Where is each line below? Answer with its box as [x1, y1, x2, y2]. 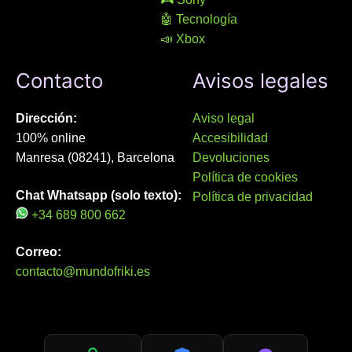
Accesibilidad [192, 131, 269, 145]
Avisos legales [192, 68, 329, 93]
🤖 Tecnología [160, 13, 237, 27]
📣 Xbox [160, 32, 205, 46]
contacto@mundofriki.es [16, 265, 150, 279]
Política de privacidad [192, 190, 313, 204]
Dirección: [16, 112, 77, 126]
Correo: [16, 245, 61, 259]
